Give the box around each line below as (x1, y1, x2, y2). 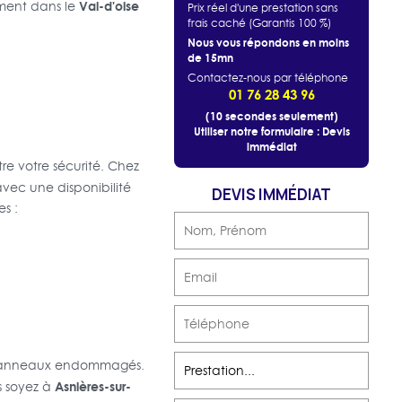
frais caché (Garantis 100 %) (188, 14, 332, 31)
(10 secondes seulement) (205, 108, 338, 124)
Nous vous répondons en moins (188, 34, 350, 50)
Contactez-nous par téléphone (188, 69, 349, 85)
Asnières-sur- (54, 376, 131, 396)
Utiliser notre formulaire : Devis (193, 123, 350, 139)
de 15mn (188, 49, 234, 66)
